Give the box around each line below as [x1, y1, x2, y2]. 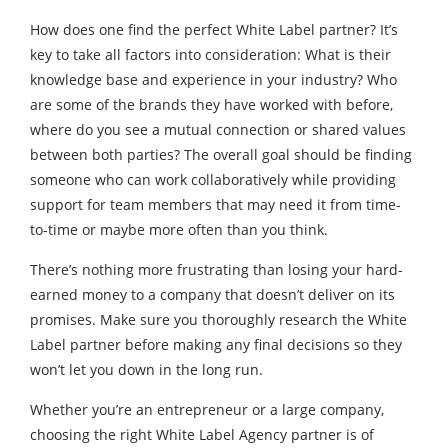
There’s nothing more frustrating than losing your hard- [30, 260, 403, 279]
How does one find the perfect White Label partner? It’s [30, 20, 398, 39]
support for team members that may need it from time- [30, 195, 401, 214]
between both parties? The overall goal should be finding [30, 145, 412, 164]
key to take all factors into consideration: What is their [30, 45, 391, 64]
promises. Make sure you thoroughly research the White [30, 310, 407, 329]
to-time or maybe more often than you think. [30, 220, 328, 239]
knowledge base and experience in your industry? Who [30, 70, 397, 89]
